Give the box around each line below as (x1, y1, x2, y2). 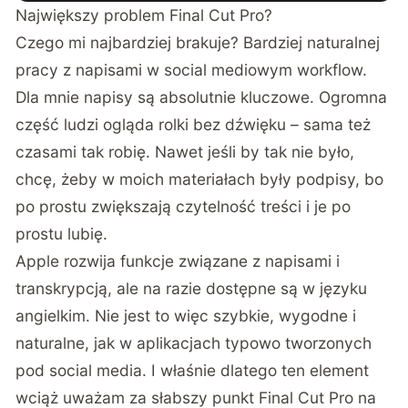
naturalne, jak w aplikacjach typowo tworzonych (15, 333, 372, 353)
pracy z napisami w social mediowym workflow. (15, 60, 368, 80)
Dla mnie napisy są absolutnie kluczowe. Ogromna (15, 87, 388, 107)
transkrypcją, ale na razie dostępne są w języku (15, 279, 368, 299)
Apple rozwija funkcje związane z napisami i (15, 251, 341, 271)
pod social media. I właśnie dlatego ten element (15, 361, 370, 381)
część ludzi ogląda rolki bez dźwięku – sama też (15, 115, 372, 135)
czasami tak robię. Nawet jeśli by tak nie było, (15, 142, 355, 162)
